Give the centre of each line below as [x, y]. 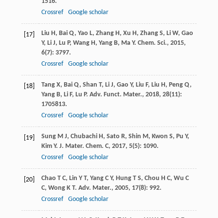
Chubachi [84, 137]
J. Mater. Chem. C [84, 146]
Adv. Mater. [95, 188]
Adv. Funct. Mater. [116, 95]
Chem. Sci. [152, 43]
